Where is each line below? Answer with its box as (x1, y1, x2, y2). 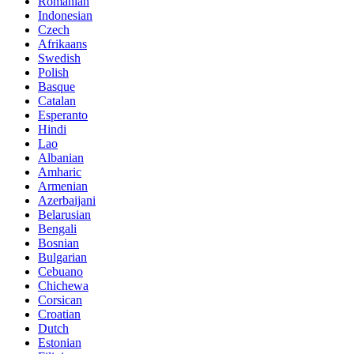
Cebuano (38, 264, 83, 278)
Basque (38, 79, 75, 93)
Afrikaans (38, 36, 87, 51)
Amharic (38, 164, 81, 179)
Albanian (38, 150, 84, 164)
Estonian (38, 335, 81, 349)
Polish (38, 65, 69, 79)
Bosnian (38, 235, 79, 250)
